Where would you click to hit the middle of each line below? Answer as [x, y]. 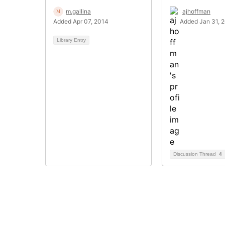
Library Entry [71, 40]
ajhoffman [196, 11]
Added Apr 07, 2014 [81, 21]
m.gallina [78, 11]
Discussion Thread [195, 154]
